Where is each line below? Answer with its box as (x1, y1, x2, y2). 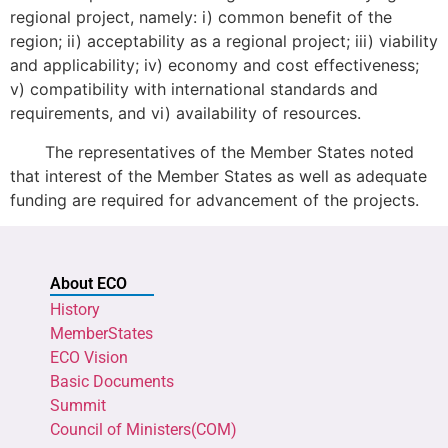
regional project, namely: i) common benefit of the (10, 7, 392, 28)
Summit (50, 395, 106, 415)
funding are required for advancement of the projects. (10, 189, 419, 210)
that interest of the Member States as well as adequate (10, 165, 427, 186)
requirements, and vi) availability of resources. (10, 103, 361, 124)
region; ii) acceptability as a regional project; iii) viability (10, 31, 438, 52)
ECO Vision (50, 347, 128, 367)
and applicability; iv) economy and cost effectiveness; (10, 55, 419, 76)
